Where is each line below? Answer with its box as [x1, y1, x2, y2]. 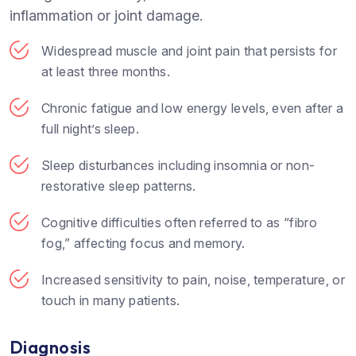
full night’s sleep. [41, 120, 140, 137]
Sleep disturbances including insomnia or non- [41, 157, 315, 173]
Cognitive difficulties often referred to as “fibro [41, 214, 318, 230]
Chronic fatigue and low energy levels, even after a [41, 99, 344, 116]
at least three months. [41, 63, 171, 79]
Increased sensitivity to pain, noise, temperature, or [41, 271, 345, 288]
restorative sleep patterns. [41, 177, 196, 194]
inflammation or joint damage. [10, 6, 203, 24]
